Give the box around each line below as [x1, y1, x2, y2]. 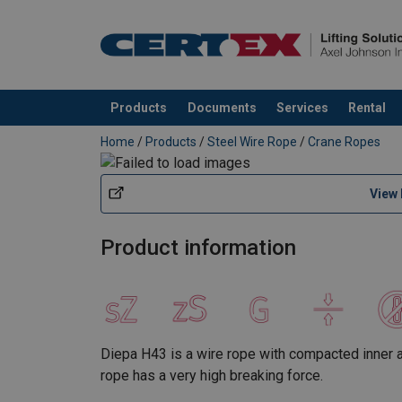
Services [275, 100, 328, 115]
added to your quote [100, 117, 226, 135]
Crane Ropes [308, 135, 380, 150]
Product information [100, 234, 296, 260]
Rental [348, 100, 387, 115]
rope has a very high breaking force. [100, 366, 323, 384]
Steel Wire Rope [207, 135, 297, 150]
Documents [187, 100, 257, 115]
